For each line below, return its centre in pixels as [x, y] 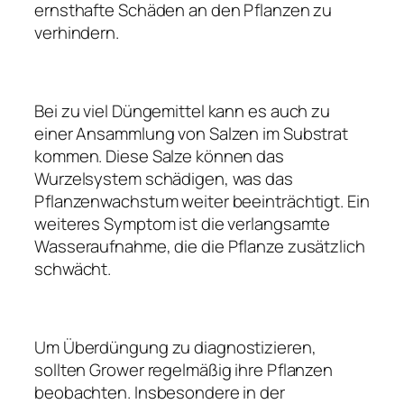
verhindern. [77, 32]
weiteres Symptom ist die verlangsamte [183, 223]
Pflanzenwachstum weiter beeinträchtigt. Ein [202, 201]
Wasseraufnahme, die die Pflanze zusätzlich [200, 246]
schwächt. [73, 268]
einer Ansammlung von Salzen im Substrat [192, 133]
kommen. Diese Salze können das [159, 156]
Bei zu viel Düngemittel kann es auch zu [183, 110]
